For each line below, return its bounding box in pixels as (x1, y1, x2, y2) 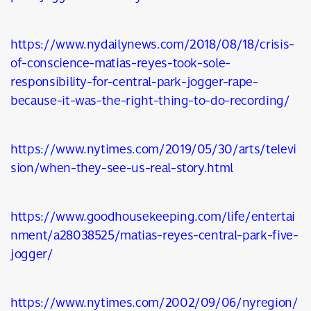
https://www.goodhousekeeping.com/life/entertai (10, 205, 295, 228)
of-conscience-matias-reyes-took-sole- (10, 51, 231, 74)
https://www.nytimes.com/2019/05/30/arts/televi (10, 137, 296, 160)
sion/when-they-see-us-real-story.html (10, 156, 234, 179)
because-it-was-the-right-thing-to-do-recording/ (10, 89, 290, 112)
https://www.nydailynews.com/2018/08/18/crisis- (10, 33, 294, 56)
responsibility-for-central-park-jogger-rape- (10, 70, 258, 93)
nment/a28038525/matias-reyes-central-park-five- (10, 224, 299, 246)
